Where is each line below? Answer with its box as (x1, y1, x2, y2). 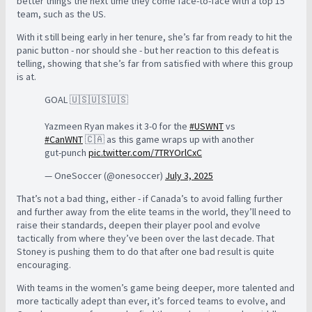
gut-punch (45, 146, 88, 159)
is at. (17, 70, 38, 84)
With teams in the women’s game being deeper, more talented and (17, 281, 295, 295)
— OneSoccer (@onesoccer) (45, 169, 165, 182)
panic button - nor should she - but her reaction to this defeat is (17, 44, 279, 57)
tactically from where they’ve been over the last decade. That (17, 232, 274, 245)
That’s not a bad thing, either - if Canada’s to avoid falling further (17, 192, 283, 205)
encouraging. (17, 258, 73, 272)
